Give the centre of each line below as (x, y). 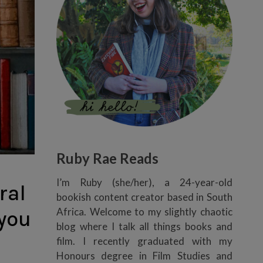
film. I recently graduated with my (144, 241)
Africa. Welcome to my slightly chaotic (144, 211)
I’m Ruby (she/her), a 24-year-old (144, 182)
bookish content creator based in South (144, 197)
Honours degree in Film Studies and (144, 255)
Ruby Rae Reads (107, 158)
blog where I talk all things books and (144, 226)
